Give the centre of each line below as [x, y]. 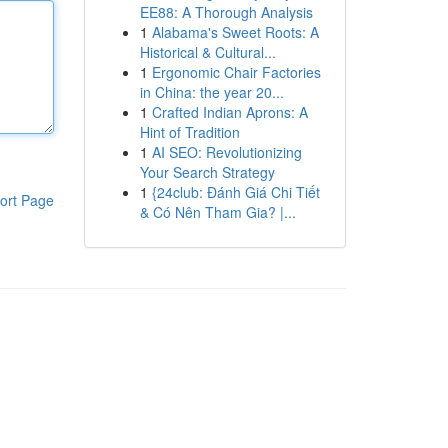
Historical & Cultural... [207, 52]
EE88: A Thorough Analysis [226, 12]
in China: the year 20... [211, 92]
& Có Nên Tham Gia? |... [217, 212]
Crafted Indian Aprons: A [229, 112]
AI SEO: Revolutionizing [226, 152]
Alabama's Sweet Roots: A [235, 32]
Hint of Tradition [189, 132]
